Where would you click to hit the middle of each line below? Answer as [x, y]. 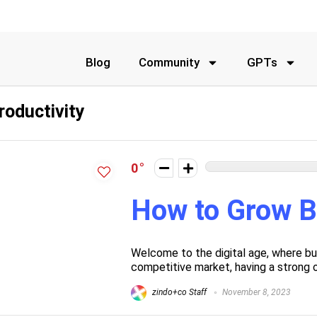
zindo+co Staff [178, 293]
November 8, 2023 [255, 293]
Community [169, 62]
